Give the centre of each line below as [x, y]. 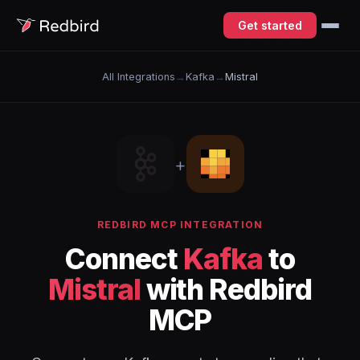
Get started [270, 25]
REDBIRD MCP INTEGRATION [180, 225]
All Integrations [139, 77]
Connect [124, 259]
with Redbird [226, 289]
